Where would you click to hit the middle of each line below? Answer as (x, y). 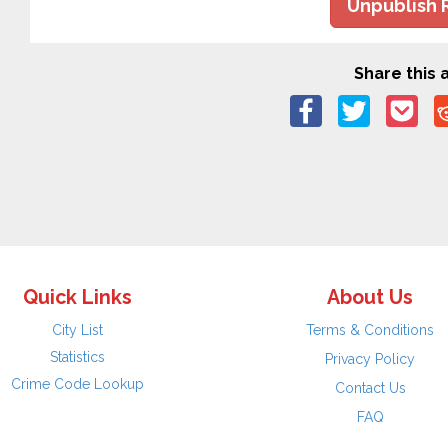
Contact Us (370, 388)
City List (78, 330)
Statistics (78, 357)
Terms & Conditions (370, 330)
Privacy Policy (370, 359)
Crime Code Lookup (78, 384)
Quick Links (78, 297)
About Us (370, 297)
